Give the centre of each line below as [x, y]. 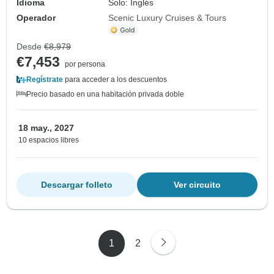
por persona [85, 65]
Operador [36, 18]
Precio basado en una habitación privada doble [105, 94]
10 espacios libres [49, 140]
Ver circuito [197, 185]
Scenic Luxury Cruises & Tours [168, 18]
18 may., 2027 [46, 128]
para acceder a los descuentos [115, 80]
